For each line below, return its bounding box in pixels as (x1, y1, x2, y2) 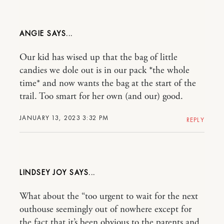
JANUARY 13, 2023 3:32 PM (19, 113, 109, 122)
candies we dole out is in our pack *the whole (19, 64, 189, 76)
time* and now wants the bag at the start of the (19, 77, 196, 89)
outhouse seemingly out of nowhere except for (19, 203, 191, 215)
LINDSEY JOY (19, 167, 69, 177)
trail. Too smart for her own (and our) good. (19, 90, 183, 102)
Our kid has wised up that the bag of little (19, 51, 177, 63)
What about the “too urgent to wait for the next (19, 190, 198, 202)
